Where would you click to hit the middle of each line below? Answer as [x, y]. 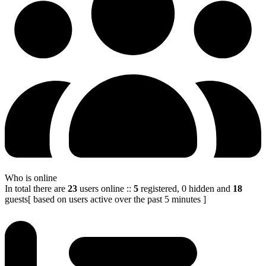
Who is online [31, 178]
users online [101, 189]
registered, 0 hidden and [184, 189]
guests [16, 199]
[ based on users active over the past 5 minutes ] [117, 199]
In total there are [35, 189]
